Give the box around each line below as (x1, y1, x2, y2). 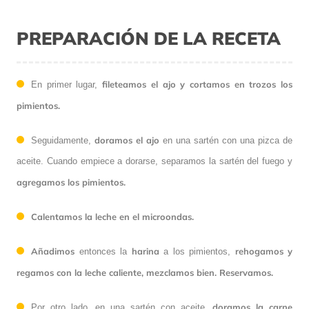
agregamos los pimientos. (17, 176, 126, 188)
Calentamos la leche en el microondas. (31, 210, 194, 222)
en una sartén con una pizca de (159, 134, 292, 146)
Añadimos (31, 245, 74, 257)
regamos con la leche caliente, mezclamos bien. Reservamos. (17, 266, 273, 278)
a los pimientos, (159, 246, 235, 257)
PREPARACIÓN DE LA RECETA (17, 26, 281, 49)
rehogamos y (235, 245, 292, 257)
